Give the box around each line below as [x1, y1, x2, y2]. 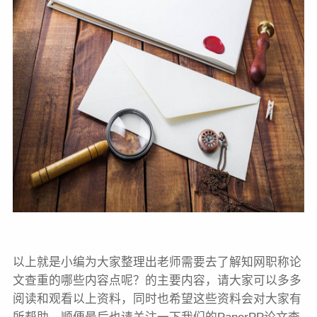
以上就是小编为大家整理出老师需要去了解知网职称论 [12, 255, 301, 269]
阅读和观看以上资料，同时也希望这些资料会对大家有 [12, 292, 301, 306]
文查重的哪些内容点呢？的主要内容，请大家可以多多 [12, 273, 301, 287]
